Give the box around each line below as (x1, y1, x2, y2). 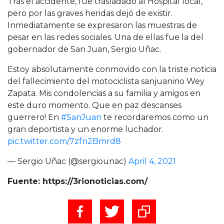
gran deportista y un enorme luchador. (7, 124, 163, 134)
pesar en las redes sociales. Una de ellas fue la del (7, 32, 203, 42)
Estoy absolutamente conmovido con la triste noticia (7, 64, 216, 74)
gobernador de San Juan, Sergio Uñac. (7, 44, 161, 54)
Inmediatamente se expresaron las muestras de (7, 20, 197, 30)
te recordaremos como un (101, 112, 208, 122)
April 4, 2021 (128, 156, 176, 166)
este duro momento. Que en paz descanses (7, 100, 181, 110)
